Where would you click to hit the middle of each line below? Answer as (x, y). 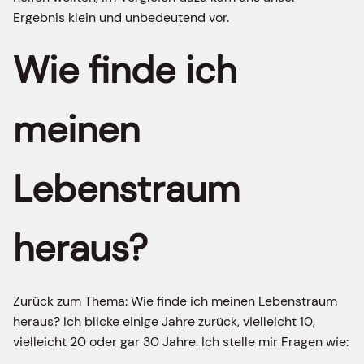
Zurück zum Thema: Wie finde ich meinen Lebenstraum (175, 301)
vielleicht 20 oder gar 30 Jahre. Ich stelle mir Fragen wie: (181, 341)
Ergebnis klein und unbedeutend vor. (121, 17)
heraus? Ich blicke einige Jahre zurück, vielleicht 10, (164, 321)
